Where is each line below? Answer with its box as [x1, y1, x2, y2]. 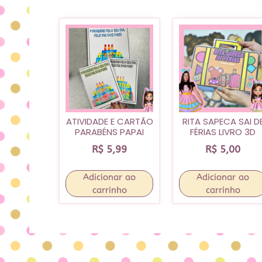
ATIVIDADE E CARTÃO [65, 115, 153, 128]
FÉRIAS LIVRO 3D [190, 126, 256, 139]
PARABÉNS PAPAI [75, 126, 144, 139]
